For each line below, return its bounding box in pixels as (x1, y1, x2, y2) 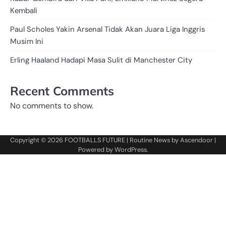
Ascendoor (180, 135, 213, 144)
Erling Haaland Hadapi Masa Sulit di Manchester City (10, 54, 192, 65)
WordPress (114, 145, 147, 154)
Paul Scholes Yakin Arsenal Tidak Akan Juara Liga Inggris (10, 24, 205, 34)
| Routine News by (125, 135, 180, 144)
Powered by (78, 145, 115, 154)
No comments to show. (10, 100, 93, 111)
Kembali (10, 5, 37, 16)
